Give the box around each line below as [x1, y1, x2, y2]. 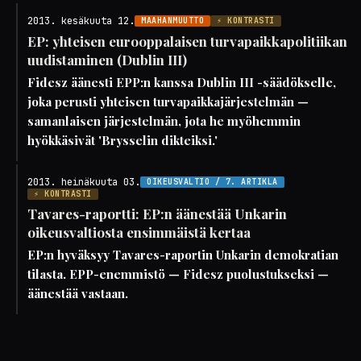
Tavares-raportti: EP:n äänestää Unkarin [27, 205, 287, 222]
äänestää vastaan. [27, 285, 128, 301]
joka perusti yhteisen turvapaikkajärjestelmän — [27, 93, 309, 110]
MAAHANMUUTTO [141, 15, 204, 26]
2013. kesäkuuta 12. [27, 15, 135, 27]
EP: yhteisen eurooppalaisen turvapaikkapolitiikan [27, 32, 347, 50]
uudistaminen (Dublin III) [27, 51, 187, 68]
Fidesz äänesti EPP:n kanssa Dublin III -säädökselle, [27, 74, 336, 90]
